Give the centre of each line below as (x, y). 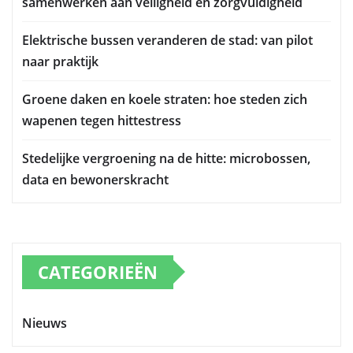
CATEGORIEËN (98, 271)
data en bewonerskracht (95, 179)
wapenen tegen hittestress (102, 120)
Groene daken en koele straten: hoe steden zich (165, 99)
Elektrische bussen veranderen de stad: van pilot (167, 40)
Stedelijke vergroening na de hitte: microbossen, (166, 158)
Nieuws (45, 323)
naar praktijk (60, 61)
